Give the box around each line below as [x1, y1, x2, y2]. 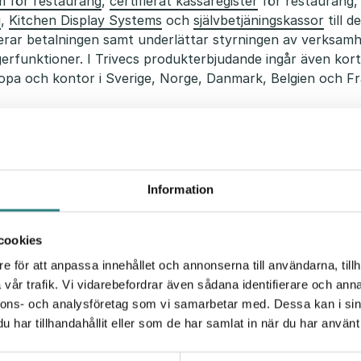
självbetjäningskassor [193, 12, 324, 29]
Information [147, 182, 214, 197]
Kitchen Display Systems [9, 12, 162, 29]
